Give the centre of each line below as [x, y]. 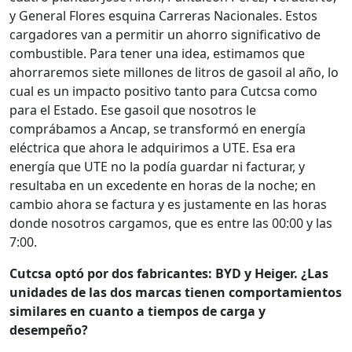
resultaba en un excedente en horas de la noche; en [163, 186]
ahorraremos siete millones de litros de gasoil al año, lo [174, 73]
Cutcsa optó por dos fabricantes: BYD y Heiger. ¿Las [169, 274]
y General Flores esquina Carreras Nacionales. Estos [163, 16]
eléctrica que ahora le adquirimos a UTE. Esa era [152, 148]
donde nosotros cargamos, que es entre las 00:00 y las [171, 224]
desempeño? [49, 330]
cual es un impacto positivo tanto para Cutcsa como [163, 92]
